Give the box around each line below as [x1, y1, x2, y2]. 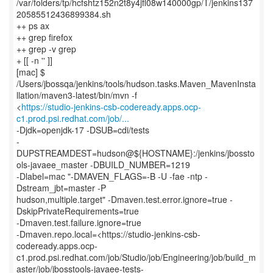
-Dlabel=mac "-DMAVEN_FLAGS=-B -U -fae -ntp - [16, 170, 208, 182]
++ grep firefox [16, 31, 73, 43]
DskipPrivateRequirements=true [16, 205, 139, 217]
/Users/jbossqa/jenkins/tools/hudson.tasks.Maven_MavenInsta [16, 77, 256, 90]
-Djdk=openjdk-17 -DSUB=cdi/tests [16, 124, 149, 136]
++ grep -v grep [16, 43, 76, 55]
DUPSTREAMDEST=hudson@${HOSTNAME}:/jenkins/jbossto [16, 147, 255, 159]
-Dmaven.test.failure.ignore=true [16, 216, 141, 229]
